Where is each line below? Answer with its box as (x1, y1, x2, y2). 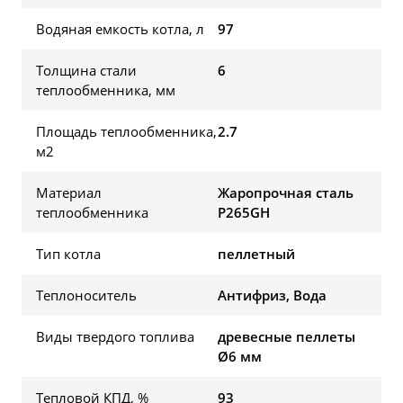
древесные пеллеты (218, 327, 356, 346)
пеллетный (218, 245, 296, 264)
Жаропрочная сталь (218, 184, 354, 202)
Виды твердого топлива (36, 327, 194, 346)
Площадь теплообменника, (36, 122, 217, 141)
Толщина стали (36, 61, 137, 80)
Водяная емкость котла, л (36, 20, 204, 39)
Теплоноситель (36, 286, 137, 305)
